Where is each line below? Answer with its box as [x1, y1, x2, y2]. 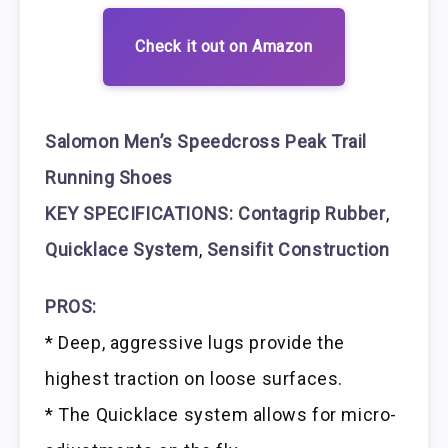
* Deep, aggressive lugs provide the [45, 331, 346, 353]
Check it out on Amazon [135, 37, 313, 57]
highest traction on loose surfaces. [45, 367, 344, 389]
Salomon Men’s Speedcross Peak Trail [45, 131, 368, 153]
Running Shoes [45, 167, 173, 189]
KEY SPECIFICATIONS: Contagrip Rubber [45, 203, 386, 225]
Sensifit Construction [206, 239, 390, 261]
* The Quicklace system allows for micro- [45, 403, 398, 425]
